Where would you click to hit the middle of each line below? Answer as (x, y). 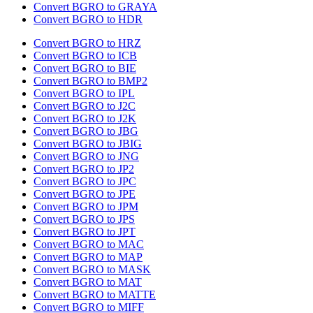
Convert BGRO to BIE (85, 68)
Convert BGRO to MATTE (95, 295)
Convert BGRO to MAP (88, 257)
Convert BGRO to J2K (85, 119)
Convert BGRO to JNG (86, 156)
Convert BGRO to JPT (85, 232)
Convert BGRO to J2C (85, 106)
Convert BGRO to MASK (92, 270)
